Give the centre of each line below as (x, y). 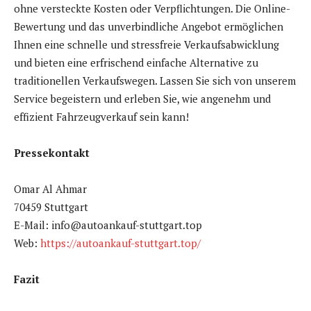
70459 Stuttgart (51, 207)
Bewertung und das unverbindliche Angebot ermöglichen (149, 27)
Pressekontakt (52, 153)
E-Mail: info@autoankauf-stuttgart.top (108, 225)
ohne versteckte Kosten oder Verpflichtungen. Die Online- (152, 9)
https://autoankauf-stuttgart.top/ (120, 243)
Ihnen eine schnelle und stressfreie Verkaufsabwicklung (146, 45)
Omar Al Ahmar (50, 189)
